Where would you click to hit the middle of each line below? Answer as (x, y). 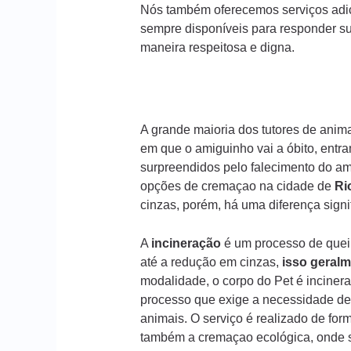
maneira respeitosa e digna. (217, 48)
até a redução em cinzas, (211, 262)
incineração (186, 244)
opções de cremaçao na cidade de (237, 186)
